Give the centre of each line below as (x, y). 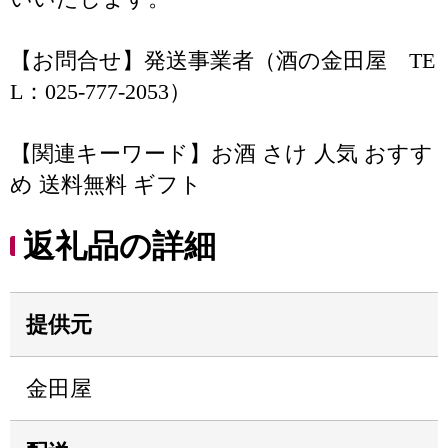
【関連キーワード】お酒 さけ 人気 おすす (221, 153)
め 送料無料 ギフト (106, 184)
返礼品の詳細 (119, 246)
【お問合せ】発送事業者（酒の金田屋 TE (222, 60)
